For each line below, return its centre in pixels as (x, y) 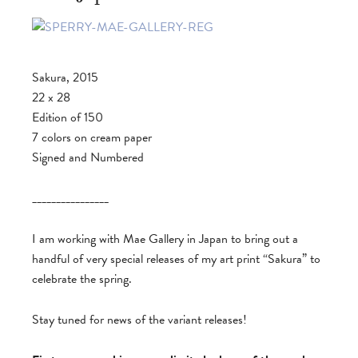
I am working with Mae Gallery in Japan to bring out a (165, 239)
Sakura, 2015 (65, 77)
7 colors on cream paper (92, 137)
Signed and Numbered (88, 157)
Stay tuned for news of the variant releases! (139, 319)
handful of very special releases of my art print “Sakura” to (176, 259)
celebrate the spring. (82, 278)
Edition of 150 (68, 117)
